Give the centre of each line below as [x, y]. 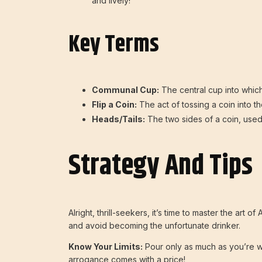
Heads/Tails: [118, 119]
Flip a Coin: [114, 104]
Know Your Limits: [106, 246]
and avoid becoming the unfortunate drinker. [154, 225]
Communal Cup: [125, 89]
